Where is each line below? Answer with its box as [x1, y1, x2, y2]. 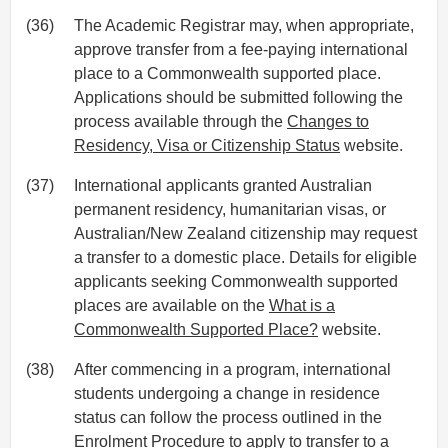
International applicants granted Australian [74, 177, 372, 195]
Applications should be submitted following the [74, 89, 403, 107]
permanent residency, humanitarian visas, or [74, 201, 386, 219]
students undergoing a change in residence [74, 385, 380, 403]
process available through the [74, 113, 287, 131]
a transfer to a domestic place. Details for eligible [74, 249, 417, 267]
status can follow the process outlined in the [74, 409, 382, 427]
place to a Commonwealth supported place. [74, 65, 381, 83]
